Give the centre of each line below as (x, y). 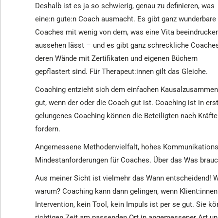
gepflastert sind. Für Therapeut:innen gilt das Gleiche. (121, 72)
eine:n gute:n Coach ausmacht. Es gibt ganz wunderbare (126, 19)
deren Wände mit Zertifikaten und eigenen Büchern (116, 58)
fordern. (48, 129)
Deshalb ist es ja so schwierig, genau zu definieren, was (125, 6)
